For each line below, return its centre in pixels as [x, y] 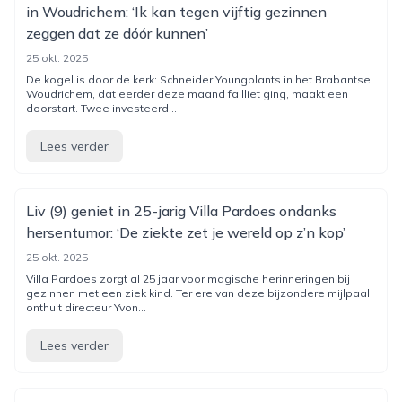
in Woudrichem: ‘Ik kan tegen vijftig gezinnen [176, 12]
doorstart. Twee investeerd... [101, 108]
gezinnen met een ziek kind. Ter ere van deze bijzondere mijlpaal [198, 293]
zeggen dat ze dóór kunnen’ [117, 33]
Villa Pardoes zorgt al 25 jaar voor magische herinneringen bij [188, 279]
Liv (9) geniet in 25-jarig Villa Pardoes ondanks [181, 211]
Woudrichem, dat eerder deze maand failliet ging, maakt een [187, 94]
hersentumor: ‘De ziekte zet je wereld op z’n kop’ [186, 232]
